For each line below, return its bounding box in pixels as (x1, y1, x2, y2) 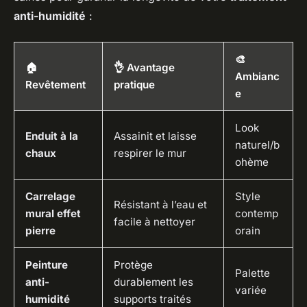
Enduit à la (25, 130, 78, 143)
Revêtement (25, 78, 86, 92)
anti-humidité (14, 9, 86, 23)
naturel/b (235, 138, 280, 152)
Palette (235, 267, 270, 280)
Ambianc (235, 70, 280, 84)
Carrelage (25, 190, 75, 204)
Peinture (25, 258, 68, 272)
